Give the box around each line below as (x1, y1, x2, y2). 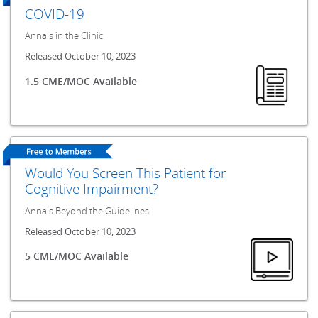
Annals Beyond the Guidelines (25, 204, 150, 217)
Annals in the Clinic (25, 30, 104, 43)
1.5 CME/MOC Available (25, 74, 138, 88)
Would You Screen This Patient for (25, 164, 226, 182)
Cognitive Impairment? (25, 180, 159, 198)
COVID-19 (25, 4, 85, 23)
